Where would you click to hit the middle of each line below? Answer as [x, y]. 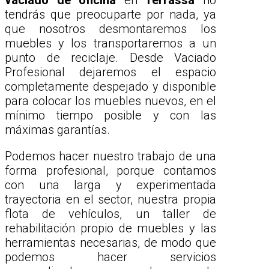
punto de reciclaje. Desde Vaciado [110, 58]
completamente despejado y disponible [110, 87]
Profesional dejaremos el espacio [110, 72]
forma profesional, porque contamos [110, 171]
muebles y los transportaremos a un [110, 44]
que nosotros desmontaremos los [110, 29]
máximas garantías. [57, 130]
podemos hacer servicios [110, 257]
